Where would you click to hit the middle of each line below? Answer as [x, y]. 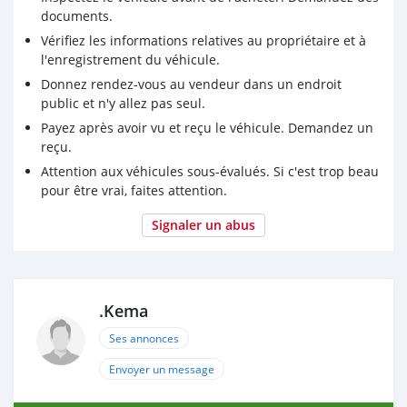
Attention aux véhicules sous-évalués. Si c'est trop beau [210, 171]
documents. [77, 15]
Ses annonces [144, 338]
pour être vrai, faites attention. [134, 190]
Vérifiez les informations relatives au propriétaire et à [203, 40]
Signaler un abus [203, 224]
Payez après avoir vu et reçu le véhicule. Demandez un [207, 127]
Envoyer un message [162, 368]
